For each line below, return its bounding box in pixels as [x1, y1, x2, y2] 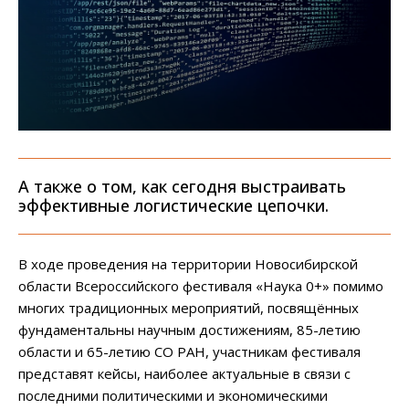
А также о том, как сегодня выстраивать [18, 175, 346, 198]
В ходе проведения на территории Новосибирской [18, 255, 358, 274]
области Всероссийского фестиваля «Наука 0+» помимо [18, 277, 383, 296]
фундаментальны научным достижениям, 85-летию [18, 320, 361, 340]
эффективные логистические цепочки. [18, 194, 329, 217]
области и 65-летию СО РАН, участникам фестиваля [18, 342, 361, 362]
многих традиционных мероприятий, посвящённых [18, 299, 359, 318]
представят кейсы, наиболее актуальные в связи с [18, 364, 351, 383]
